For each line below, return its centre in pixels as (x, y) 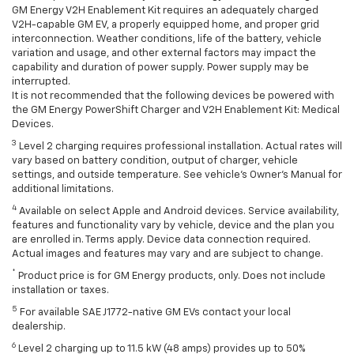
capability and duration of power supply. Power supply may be (160, 68)
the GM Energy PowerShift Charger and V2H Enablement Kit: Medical (176, 111)
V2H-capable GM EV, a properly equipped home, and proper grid (166, 25)
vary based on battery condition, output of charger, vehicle (155, 161)
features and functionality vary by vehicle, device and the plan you (173, 226)
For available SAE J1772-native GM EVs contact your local (154, 313)
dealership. (39, 327)
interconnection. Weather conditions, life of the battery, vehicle (167, 40)
